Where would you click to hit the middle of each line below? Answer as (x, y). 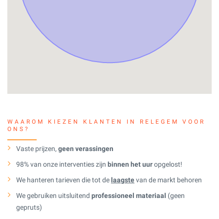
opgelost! (167, 164)
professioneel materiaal (129, 195)
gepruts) (29, 207)
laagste (123, 180)
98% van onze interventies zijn (62, 164)
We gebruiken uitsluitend (54, 195)
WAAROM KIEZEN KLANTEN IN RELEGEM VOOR (106, 121)
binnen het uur (130, 164)
